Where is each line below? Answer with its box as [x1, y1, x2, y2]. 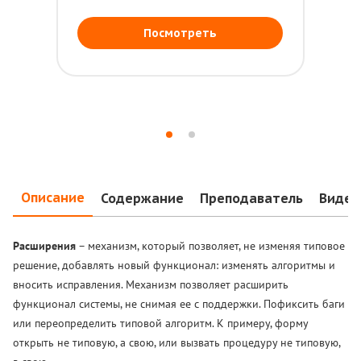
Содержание [101, 189, 184, 206]
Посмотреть [143, 26, 217, 40]
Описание [21, 189, 85, 205]
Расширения [13, 239, 76, 253]
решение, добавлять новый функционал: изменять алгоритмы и [13, 258, 335, 272]
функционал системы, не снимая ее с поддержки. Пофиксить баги [13, 297, 345, 311]
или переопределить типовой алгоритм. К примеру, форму [13, 316, 308, 330]
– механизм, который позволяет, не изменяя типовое [76, 239, 345, 253]
